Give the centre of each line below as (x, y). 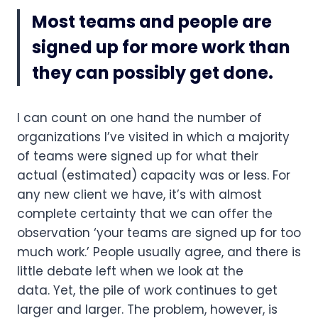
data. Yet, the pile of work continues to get (147, 290)
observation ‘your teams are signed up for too (159, 232)
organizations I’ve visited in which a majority (153, 137)
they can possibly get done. (153, 72)
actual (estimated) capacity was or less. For (154, 175)
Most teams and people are (152, 21)
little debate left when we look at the (130, 271)
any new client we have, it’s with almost (139, 194)
